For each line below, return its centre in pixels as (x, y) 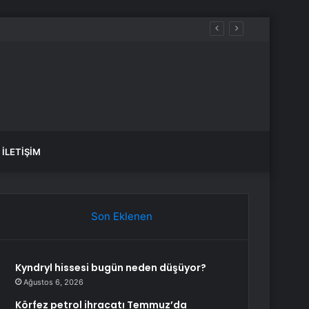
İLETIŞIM (21, 152)
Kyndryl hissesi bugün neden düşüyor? (111, 268)
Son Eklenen (121, 216)
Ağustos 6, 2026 (54, 282)
